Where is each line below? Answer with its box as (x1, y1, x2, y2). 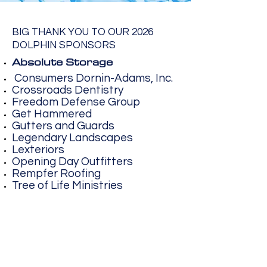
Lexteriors (12, 144, 64, 156)
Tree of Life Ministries (12, 179, 123, 191)
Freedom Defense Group (12, 96, 140, 108)
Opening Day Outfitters (12, 156, 133, 167)
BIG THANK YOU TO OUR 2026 (12, 27, 153, 38)
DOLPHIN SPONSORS (12, 40, 116, 51)
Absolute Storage (12, 53, 113, 71)
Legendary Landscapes (12, 132, 133, 144)
